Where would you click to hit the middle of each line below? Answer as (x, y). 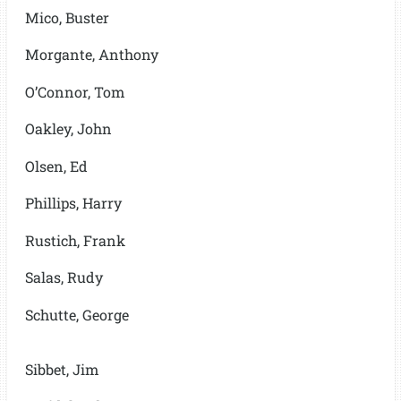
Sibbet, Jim (62, 369)
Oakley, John (68, 129)
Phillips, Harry (73, 203)
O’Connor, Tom (75, 91)
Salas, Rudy (64, 277)
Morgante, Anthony (91, 55)
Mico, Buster (67, 17)
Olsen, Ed (56, 166)
